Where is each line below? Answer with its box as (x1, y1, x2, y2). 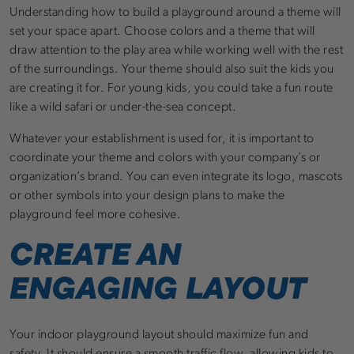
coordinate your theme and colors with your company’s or (9, 152, 321, 165)
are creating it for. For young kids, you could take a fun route (9, 82, 333, 96)
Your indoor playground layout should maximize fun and (9, 328, 309, 341)
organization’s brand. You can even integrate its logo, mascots (9, 171, 342, 184)
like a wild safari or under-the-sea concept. (9, 101, 236, 115)
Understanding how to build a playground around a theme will (9, 6, 341, 20)
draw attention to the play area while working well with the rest (9, 44, 343, 58)
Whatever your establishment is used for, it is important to (9, 133, 314, 146)
